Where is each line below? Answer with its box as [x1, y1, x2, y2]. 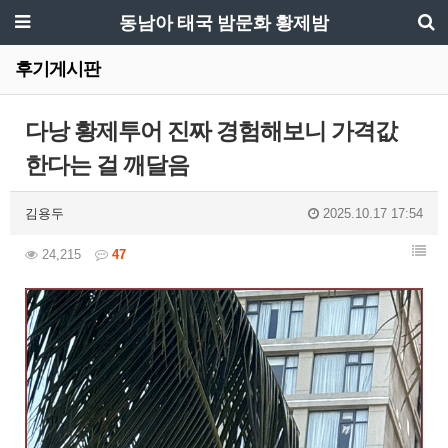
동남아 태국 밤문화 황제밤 [119, 12, 329, 33]
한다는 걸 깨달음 [25, 152, 189, 179]
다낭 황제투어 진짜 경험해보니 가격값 [25, 118, 397, 145]
